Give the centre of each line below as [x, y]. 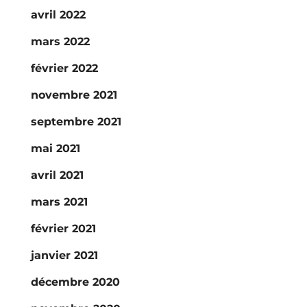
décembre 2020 [75, 282]
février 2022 [64, 68]
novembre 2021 [74, 95]
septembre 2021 [76, 122]
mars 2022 [60, 41]
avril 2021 [57, 175]
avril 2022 [58, 15]
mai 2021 [55, 148]
